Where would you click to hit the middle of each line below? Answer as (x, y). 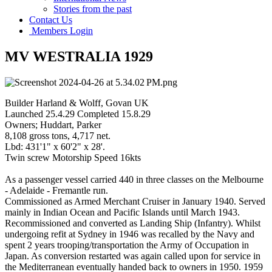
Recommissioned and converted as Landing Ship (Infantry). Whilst (133, 223)
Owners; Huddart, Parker (53, 124)
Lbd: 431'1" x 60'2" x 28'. (55, 146)
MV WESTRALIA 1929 (79, 56)
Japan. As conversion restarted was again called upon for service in (133, 256)
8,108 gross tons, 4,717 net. (58, 135)
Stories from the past (93, 9)
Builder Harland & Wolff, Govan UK (77, 103)
